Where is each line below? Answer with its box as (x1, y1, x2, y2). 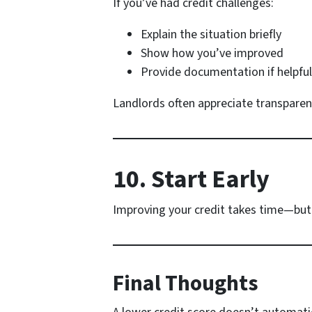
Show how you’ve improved (141, 45, 283, 63)
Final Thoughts (113, 268, 258, 300)
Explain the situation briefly (141, 26, 281, 44)
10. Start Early (113, 162, 270, 198)
